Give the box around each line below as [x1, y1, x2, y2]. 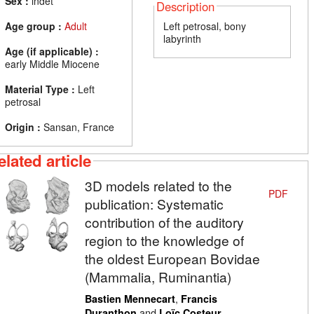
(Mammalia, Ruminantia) [84, 267, 231, 287]
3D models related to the [84, 176, 232, 196]
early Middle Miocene [5, 56, 100, 71]
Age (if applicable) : [5, 43, 99, 58]
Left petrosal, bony [163, 18, 247, 33]
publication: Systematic [84, 194, 224, 214]
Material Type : [5, 81, 75, 96]
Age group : [5, 18, 62, 33]
